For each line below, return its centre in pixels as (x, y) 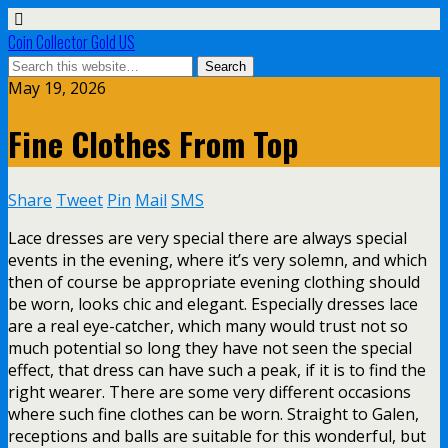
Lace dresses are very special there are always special (207, 237)
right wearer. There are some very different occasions (209, 391)
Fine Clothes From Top (153, 144)
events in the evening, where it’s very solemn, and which (217, 259)
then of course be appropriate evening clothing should (214, 281)
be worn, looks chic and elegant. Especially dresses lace (213, 303)
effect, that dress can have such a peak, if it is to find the (217, 369)
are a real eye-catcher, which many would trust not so (208, 325)
